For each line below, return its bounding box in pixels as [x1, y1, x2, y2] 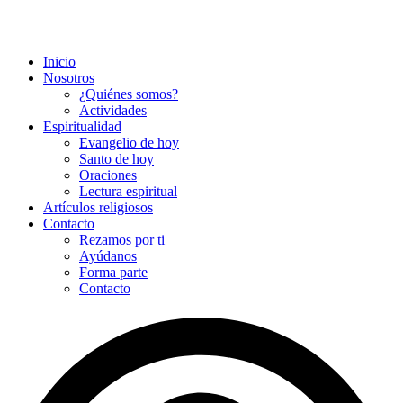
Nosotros [43, 69, 94, 85]
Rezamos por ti [79, 231, 165, 247]
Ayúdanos [79, 247, 137, 264]
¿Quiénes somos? [79, 85, 178, 102]
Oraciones [79, 166, 137, 183]
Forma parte [79, 264, 148, 280]
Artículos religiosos [43, 199, 153, 215]
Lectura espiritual [79, 183, 177, 199]
